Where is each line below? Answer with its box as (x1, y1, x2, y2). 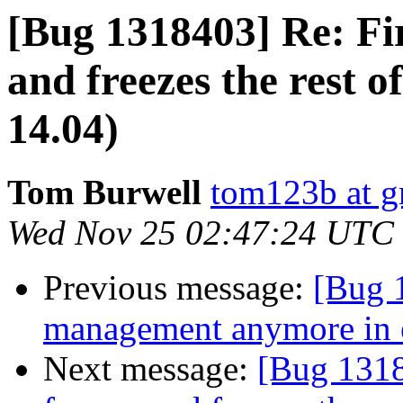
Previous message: (43, 268, 313, 308)
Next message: (43, 349, 257, 389)
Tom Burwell (7, 173, 201, 212)
